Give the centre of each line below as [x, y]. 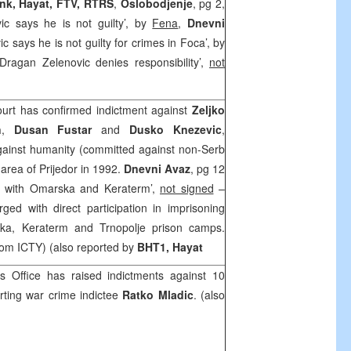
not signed [187, 188]
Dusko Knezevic [176, 129]
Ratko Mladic [158, 295]
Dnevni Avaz [157, 168]
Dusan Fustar [53, 129]
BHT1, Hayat [170, 247]
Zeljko [208, 110]
